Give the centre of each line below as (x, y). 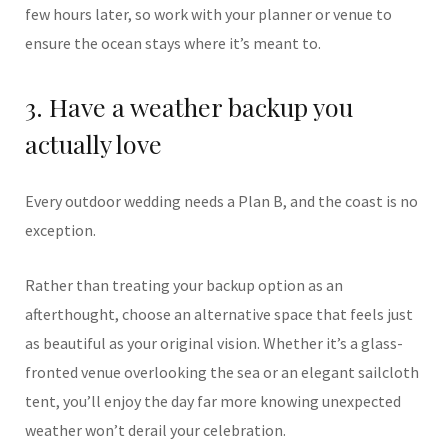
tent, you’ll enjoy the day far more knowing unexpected (213, 401)
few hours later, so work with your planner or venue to (208, 14)
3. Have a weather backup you (189, 106)
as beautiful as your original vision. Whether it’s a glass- (214, 343)
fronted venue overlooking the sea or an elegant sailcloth (222, 372)
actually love (93, 143)
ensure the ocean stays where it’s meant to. (173, 43)
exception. (60, 230)
